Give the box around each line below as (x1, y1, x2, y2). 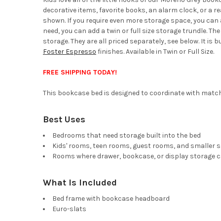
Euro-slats (52, 204, 86, 213)
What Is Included (42, 177, 117, 188)
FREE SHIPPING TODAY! (42, 68, 117, 76)
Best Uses (42, 113, 85, 125)
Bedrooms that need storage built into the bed (52, 131, 201, 140)
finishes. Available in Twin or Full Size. (96, 47, 214, 56)
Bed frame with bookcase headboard (52, 194, 170, 203)
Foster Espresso (42, 47, 96, 56)
